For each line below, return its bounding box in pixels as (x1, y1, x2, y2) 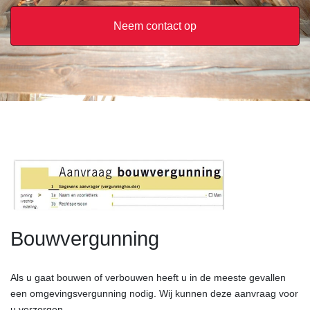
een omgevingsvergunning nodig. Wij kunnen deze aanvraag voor (10, 287, 298, 299)
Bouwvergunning (10, 227, 159, 250)
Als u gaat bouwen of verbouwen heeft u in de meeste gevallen (10, 271, 286, 283)
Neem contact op (113, 20, 197, 33)
